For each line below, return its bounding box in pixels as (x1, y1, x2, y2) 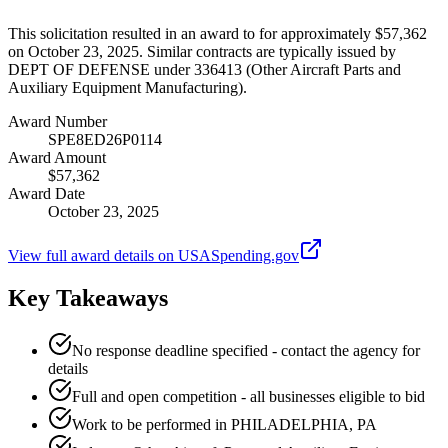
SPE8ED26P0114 (48, 130, 162, 148)
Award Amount (8, 148, 106, 166)
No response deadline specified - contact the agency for (72, 341, 420, 359)
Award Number (8, 112, 107, 130)
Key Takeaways (8, 284, 168, 311)
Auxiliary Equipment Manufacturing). (8, 78, 247, 96)
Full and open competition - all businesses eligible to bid (72, 387, 425, 405)
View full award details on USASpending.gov (8, 246, 299, 264)
